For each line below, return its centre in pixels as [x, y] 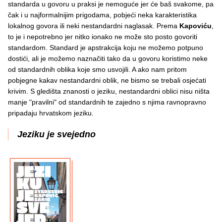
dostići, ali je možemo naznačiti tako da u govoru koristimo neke [108, 59]
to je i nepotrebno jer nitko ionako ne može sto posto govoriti [103, 37]
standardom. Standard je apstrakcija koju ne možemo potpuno [106, 48]
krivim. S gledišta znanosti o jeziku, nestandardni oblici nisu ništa [109, 91]
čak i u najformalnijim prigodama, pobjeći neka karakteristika [102, 15]
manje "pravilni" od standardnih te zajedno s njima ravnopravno [107, 102]
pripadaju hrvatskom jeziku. [51, 113]
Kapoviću [195, 26]
